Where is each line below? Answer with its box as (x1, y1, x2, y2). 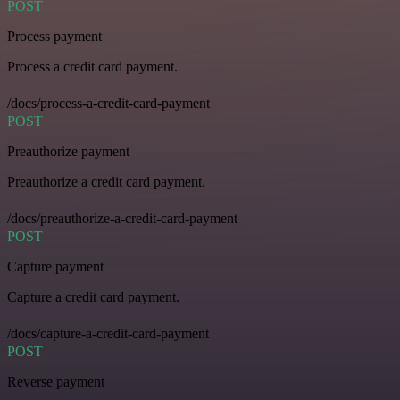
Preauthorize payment (7, 144, 129, 160)
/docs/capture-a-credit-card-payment (7, 326, 209, 342)
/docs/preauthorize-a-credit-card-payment (7, 211, 237, 227)
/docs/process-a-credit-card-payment (7, 96, 210, 112)
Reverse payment (7, 374, 104, 390)
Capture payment (7, 259, 104, 275)
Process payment (7, 29, 102, 45)
